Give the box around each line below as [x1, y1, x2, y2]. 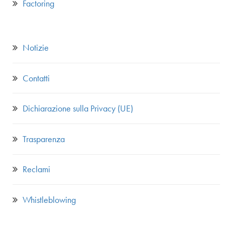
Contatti [23, 72, 50, 84]
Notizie [23, 41, 49, 53]
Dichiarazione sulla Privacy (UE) [23, 102, 133, 115]
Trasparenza [23, 133, 65, 145]
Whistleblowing [23, 193, 76, 205]
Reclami [23, 163, 50, 175]
